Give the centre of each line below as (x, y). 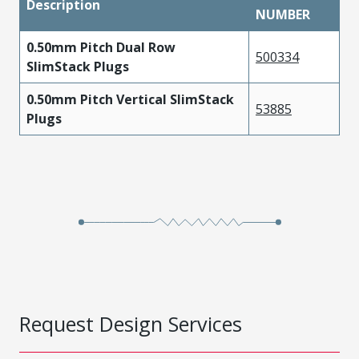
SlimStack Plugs (78, 67)
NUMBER (283, 14)
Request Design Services (131, 324)
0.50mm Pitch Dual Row (101, 47)
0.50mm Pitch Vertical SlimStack (130, 99)
